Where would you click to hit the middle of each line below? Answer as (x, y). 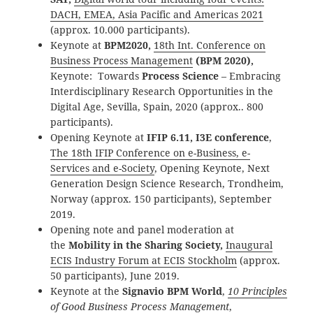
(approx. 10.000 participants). (121, 30)
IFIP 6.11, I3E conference (208, 138)
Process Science (181, 76)
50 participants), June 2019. (115, 276)
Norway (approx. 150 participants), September (161, 199)
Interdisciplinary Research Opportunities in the (162, 92)
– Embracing (250, 76)
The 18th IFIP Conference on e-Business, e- (151, 153)
